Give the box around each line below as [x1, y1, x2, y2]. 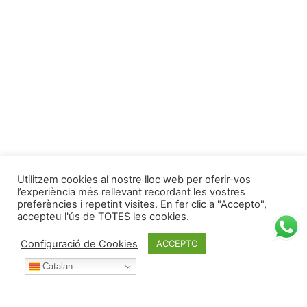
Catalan [39, 260, 73, 271]
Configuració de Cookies [21, 237, 138, 250]
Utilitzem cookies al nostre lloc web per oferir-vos [17, 173, 251, 186]
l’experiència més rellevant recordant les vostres [17, 186, 245, 198]
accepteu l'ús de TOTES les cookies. [17, 210, 189, 223]
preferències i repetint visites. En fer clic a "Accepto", [17, 198, 267, 210]
